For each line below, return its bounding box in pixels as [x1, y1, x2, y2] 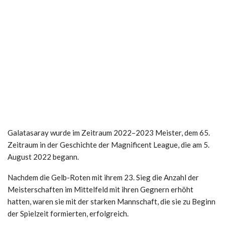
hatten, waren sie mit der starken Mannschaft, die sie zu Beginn [8, 196, 215, 206]
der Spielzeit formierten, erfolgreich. [8, 208, 129, 218]
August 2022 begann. [8, 152, 79, 161]
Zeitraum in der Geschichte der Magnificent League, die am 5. [8, 140, 209, 149]
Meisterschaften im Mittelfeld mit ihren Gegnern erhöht [8, 184, 193, 194]
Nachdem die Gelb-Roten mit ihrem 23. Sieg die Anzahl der [8, 172, 199, 182]
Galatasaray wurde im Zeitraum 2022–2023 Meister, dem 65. [8, 128, 210, 137]
